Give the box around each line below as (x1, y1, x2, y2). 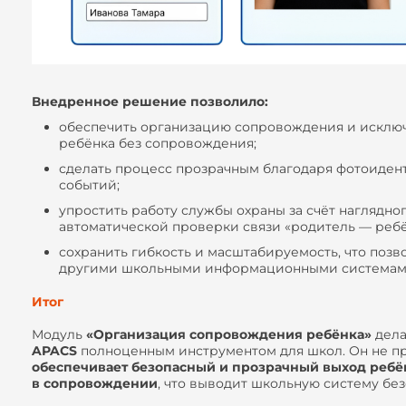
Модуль (32, 326, 86, 343)
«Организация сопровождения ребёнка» (86, 326, 372, 343)
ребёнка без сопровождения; (59, 135, 256, 151)
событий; (59, 177, 120, 193)
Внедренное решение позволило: (32, 93, 268, 110)
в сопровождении (32, 375, 158, 392)
